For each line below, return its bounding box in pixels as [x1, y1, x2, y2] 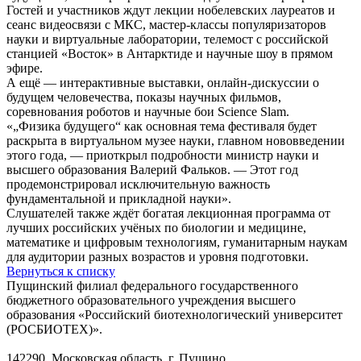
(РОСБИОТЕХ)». [6, 322, 102, 336]
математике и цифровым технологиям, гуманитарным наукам [6, 234, 347, 249]
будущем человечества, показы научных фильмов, [6, 89, 281, 104]
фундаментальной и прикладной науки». [6, 191, 231, 205]
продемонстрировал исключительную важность [6, 176, 270, 191]
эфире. [6, 60, 43, 75]
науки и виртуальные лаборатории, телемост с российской [6, 31, 329, 46]
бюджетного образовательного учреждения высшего [6, 293, 296, 307]
